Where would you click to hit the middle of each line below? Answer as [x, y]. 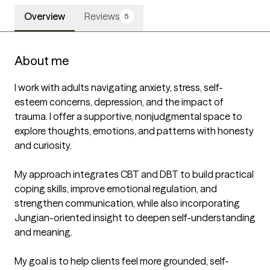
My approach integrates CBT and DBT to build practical [134, 174]
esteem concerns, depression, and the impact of [119, 102]
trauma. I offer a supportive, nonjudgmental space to [128, 117]
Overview [45, 17]
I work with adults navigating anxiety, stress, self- [119, 88]
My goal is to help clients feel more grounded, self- [122, 261]
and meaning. [43, 232]
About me [42, 61]
